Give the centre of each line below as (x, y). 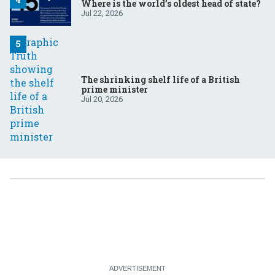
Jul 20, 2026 (102, 99)
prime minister (114, 90)
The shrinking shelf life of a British (161, 80)
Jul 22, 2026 (102, 14)
